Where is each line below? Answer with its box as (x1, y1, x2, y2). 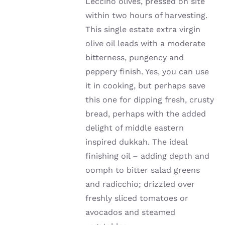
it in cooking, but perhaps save (85, 81, 206, 91)
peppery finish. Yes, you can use (85, 67, 209, 77)
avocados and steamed (85, 207, 176, 217)
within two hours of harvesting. (85, 11, 208, 21)
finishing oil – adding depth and (85, 151, 210, 161)
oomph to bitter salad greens (85, 165, 200, 175)
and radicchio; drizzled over (85, 179, 195, 189)
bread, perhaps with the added (85, 109, 206, 119)
